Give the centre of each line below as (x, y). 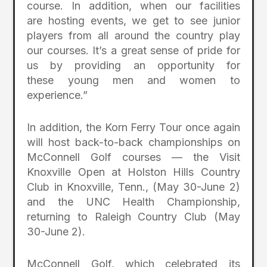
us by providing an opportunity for (133, 66)
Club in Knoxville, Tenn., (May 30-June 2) (133, 187)
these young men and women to (133, 80)
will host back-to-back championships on (133, 142)
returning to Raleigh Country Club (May (133, 217)
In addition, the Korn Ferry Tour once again (133, 128)
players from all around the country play (133, 36)
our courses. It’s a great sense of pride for (133, 51)
